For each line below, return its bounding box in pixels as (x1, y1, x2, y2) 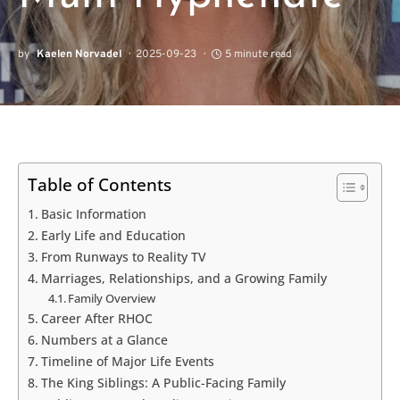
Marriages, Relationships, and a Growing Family (40, 270, 327, 287)
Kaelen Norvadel (37, 47, 121, 62)
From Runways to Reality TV (40, 248, 206, 265)
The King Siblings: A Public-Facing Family (40, 374, 286, 391)
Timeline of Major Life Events (40, 353, 214, 370)
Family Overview (68, 290, 156, 306)
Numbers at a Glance (40, 331, 168, 348)
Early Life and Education (40, 227, 186, 244)
